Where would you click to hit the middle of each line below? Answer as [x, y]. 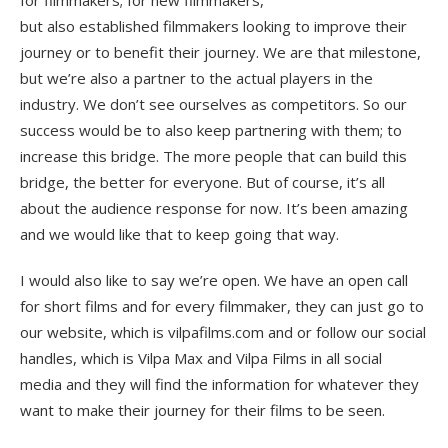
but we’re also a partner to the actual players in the [196, 77]
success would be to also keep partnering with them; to [211, 129]
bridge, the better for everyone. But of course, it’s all [202, 181]
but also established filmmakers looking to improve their [213, 25]
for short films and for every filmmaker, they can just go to [222, 305]
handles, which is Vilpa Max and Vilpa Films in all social [201, 357]
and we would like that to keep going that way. [179, 233]
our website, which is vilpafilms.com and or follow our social [223, 331]
